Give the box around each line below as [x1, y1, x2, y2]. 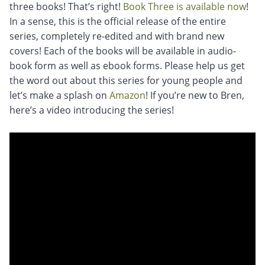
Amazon [109, 89, 146, 102]
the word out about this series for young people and [9, 74, 243, 87]
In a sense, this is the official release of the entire [9, 15, 226, 28]
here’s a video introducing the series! [9, 104, 174, 117]
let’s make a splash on [9, 89, 109, 102]
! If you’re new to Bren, [146, 89, 244, 102]
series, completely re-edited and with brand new [9, 30, 224, 43]
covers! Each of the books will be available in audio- [9, 44, 236, 57]
